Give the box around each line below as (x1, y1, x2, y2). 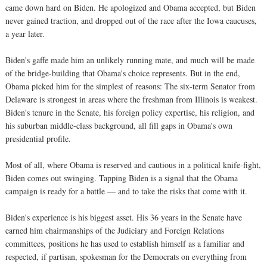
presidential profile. (5, 132, 71, 144)
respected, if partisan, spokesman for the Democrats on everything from (5, 250, 247, 262)
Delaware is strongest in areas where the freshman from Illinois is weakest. (5, 93, 257, 105)
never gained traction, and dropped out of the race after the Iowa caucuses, (5, 14, 257, 26)
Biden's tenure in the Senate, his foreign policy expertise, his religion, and (5, 106, 254, 118)
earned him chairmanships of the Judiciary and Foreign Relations (5, 224, 224, 236)
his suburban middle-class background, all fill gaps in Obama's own (5, 119, 232, 131)
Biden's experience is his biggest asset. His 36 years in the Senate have (5, 211, 242, 223)
